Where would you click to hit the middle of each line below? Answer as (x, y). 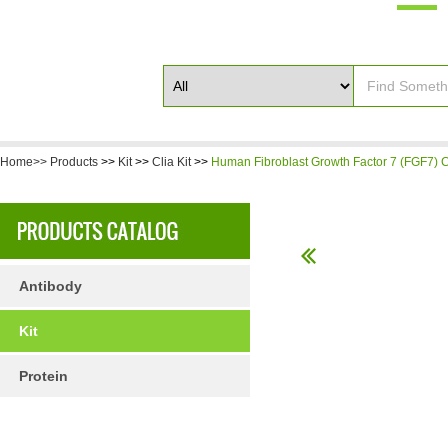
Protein (43, 376)
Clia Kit (171, 162)
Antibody (50, 286)
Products (74, 162)
